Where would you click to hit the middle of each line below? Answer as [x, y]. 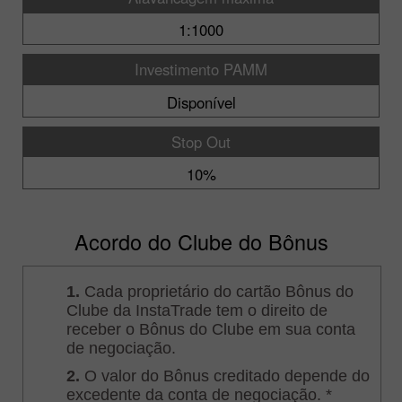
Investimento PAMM [201, 70]
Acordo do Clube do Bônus [201, 241]
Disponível [201, 102]
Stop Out [201, 141]
